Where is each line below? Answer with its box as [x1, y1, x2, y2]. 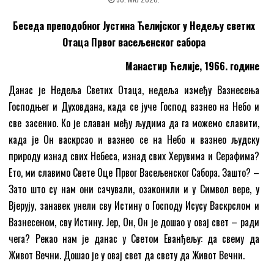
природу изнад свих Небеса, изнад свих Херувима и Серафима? [9, 148, 259, 163]
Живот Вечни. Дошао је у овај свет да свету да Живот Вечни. [9, 247, 245, 262]
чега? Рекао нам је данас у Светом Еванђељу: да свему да [9, 231, 259, 246]
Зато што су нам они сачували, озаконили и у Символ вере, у [9, 181, 259, 196]
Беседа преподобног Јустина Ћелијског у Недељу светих [13, 18, 255, 33]
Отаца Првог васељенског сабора [62, 34, 206, 50]
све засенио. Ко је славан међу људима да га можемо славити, [9, 115, 259, 130]
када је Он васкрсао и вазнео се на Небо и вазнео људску [9, 131, 259, 147]
